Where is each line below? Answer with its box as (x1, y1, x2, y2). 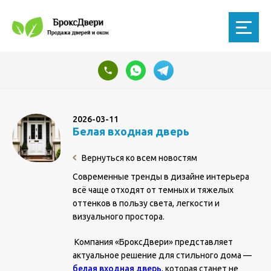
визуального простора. (73, 212, 165, 221)
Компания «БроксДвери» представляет (73, 237, 233, 247)
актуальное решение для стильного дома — (73, 250, 252, 260)
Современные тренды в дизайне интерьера (73, 172, 249, 181)
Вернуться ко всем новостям (80, 153, 197, 163)
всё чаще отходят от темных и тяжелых (73, 185, 233, 195)
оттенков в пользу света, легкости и (73, 198, 220, 208)
